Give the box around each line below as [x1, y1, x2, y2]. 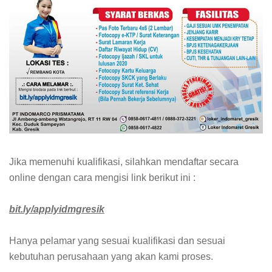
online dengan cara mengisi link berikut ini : [9, 172, 195, 183]
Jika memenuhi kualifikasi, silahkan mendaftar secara [9, 156, 239, 167]
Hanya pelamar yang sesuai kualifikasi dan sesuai [9, 235, 225, 246]
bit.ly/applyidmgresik [9, 203, 104, 214]
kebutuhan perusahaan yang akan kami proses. [9, 251, 213, 262]
